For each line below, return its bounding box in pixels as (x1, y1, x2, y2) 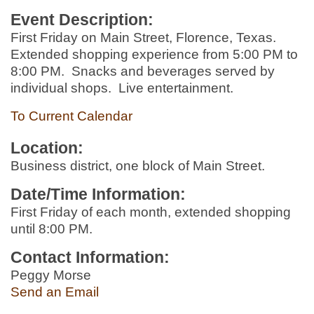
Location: (11, 139, 83, 157)
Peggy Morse (11, 268, 91, 282)
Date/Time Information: (11, 185, 186, 203)
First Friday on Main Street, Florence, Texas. (11, 30, 280, 45)
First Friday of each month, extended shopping (11, 205, 291, 219)
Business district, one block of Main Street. (11, 158, 265, 173)
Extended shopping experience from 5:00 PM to (11, 47, 298, 62)
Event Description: (11, 11, 153, 29)
